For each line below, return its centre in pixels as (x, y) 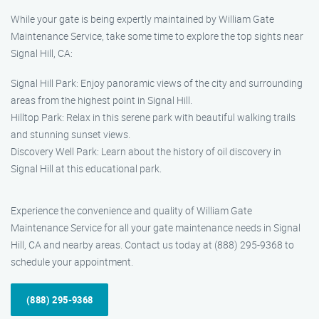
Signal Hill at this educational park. (86, 168)
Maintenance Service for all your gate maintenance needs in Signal (156, 228)
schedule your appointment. (72, 262)
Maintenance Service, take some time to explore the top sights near (157, 36)
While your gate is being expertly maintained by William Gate (142, 19)
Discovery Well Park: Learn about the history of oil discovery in (146, 151)
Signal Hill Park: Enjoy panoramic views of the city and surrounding (157, 83)
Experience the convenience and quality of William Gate (131, 210)
